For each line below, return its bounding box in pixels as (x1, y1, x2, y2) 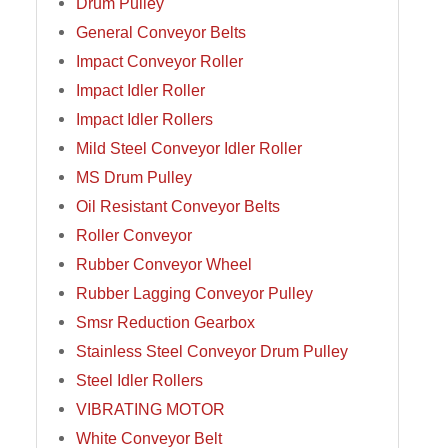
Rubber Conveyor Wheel (75, 255, 252, 274)
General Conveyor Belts (75, 23, 246, 42)
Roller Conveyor (75, 226, 192, 245)
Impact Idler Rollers (75, 110, 213, 129)
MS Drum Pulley (75, 168, 192, 187)
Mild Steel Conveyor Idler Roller (75, 139, 302, 158)
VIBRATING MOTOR (75, 400, 225, 419)
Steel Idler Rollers (75, 371, 203, 390)
